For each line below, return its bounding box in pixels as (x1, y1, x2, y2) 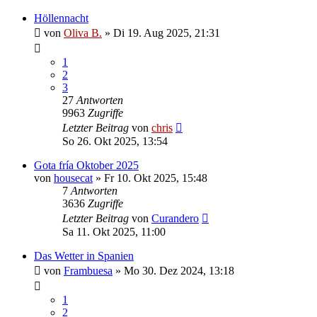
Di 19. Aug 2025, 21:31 (113, 26, 220, 39)
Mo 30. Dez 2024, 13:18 (124, 264, 234, 277)
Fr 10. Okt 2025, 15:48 (104, 171, 207, 184)
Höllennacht (34, 11, 88, 24)
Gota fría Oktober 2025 (34, 158, 139, 171)
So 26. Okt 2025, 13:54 (62, 134, 168, 147)
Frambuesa (64, 264, 113, 277)
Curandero (151, 212, 199, 224)
